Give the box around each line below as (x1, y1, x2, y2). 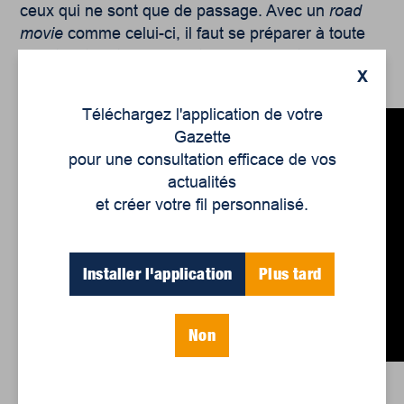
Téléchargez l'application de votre (81, 105, 323, 124)
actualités (168, 172, 236, 191)
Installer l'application (83, 263, 233, 283)
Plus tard (259, 263, 321, 283)
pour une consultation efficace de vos (68, 150, 336, 169)
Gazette (173, 127, 231, 146)
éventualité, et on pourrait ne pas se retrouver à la (20, 47, 379, 66)
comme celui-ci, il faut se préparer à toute (63, 24, 366, 43)
